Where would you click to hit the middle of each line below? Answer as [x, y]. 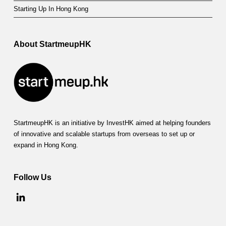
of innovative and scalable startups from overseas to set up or [104, 134]
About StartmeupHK [52, 44]
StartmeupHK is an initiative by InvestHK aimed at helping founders [112, 123]
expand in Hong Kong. [46, 146]
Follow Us [32, 177]
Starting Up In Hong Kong [51, 9]
